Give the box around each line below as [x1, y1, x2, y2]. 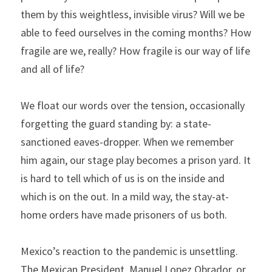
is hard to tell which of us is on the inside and [21, 171, 225, 185]
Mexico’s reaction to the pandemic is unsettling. [21, 244, 238, 258]
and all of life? [21, 62, 84, 76]
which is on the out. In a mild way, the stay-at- [21, 189, 229, 203]
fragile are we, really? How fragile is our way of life [21, 44, 250, 58]
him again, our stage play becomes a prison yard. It [21, 153, 251, 167]
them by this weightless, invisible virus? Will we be [21, 7, 245, 21]
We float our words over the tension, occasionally [21, 98, 245, 112]
